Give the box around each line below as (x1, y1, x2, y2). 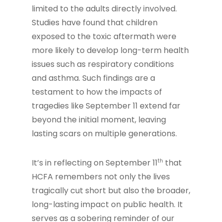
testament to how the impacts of (32, 86, 162, 98)
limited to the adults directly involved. (32, 3, 177, 14)
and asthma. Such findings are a (32, 72, 155, 84)
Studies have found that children (32, 17, 158, 28)
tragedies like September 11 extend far (32, 100, 180, 111)
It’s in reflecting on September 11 (32, 157, 158, 169)
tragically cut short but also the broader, (32, 185, 190, 197)
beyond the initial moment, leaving (32, 114, 166, 125)
